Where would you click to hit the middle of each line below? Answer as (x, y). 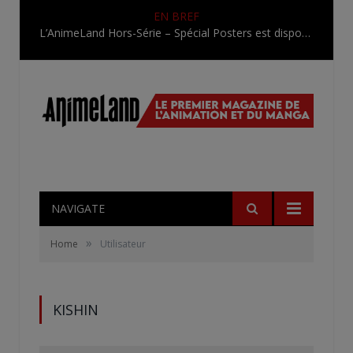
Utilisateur (123, 243)
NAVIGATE (78, 208)
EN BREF (176, 16)
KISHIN (76, 309)
